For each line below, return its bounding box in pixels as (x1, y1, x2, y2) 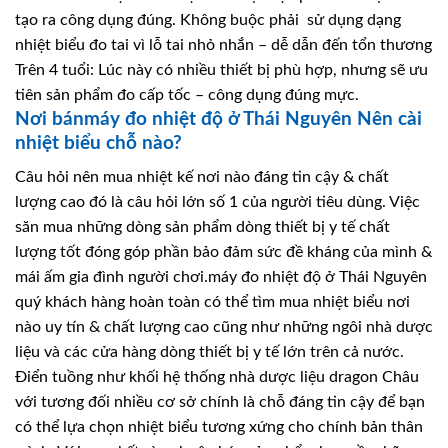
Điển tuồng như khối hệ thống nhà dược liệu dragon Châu (15, 369, 419, 386)
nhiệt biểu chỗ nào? (15, 133, 182, 153)
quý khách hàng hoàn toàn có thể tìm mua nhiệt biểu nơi (15, 294, 410, 311)
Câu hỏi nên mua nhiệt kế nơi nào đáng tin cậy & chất (15, 169, 389, 186)
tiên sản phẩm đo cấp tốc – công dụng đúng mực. (15, 86, 359, 103)
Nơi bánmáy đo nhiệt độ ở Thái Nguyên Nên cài (15, 109, 422, 129)
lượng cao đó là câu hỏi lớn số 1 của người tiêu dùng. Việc (15, 194, 420, 211)
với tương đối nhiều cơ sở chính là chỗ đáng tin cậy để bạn (15, 394, 425, 411)
